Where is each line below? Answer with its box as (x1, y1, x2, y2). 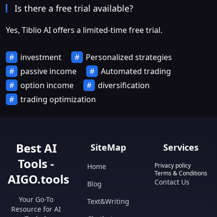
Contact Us (154, 177, 189, 187)
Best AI (15, 140, 57, 156)
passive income (20, 66, 77, 77)
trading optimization (20, 94, 96, 105)
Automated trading (101, 66, 171, 77)
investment (20, 52, 62, 63)
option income (20, 80, 74, 91)
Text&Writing (87, 197, 130, 206)
